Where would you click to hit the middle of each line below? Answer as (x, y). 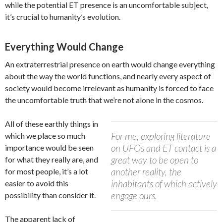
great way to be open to (155, 160)
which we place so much (45, 135)
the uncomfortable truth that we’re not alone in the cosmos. (104, 100)
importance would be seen (49, 147)
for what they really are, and (52, 159)
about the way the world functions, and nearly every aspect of (108, 76)
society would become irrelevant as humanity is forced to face (109, 88)
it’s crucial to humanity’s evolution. (63, 16)
